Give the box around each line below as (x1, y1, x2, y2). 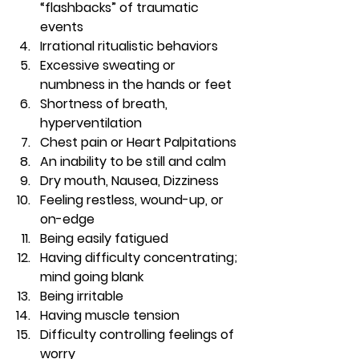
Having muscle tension (40, 305, 179, 325)
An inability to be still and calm (40, 151, 226, 171)
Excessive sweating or (40, 55, 179, 75)
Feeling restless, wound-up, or (40, 190, 227, 209)
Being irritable (40, 286, 123, 305)
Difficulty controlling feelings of (40, 325, 237, 344)
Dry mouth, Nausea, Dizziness (40, 171, 219, 190)
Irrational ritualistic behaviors (40, 36, 218, 55)
